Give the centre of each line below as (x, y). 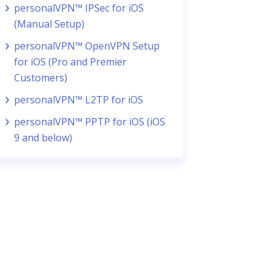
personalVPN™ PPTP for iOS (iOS (89, 122)
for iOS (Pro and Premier (70, 62)
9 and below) (43, 138)
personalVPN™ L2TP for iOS (78, 100)
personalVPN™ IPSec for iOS (79, 8)
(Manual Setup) (49, 24)
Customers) (40, 78)
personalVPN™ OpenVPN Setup (87, 46)
